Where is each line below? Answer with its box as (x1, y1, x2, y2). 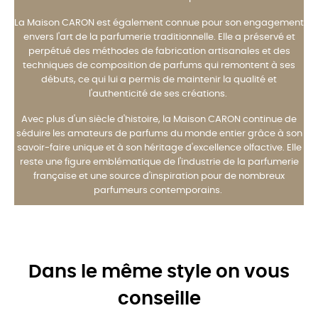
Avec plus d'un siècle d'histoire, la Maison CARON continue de (21, 114, 297, 124)
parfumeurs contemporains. (94, 185, 224, 195)
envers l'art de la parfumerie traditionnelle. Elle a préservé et (23, 32, 295, 42)
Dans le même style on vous (28, 263, 290, 281)
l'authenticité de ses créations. (89, 89, 229, 99)
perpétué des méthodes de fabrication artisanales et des (28, 46, 290, 56)
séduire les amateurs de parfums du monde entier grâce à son (16, 128, 302, 138)
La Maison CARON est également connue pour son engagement (14, 18, 304, 28)
